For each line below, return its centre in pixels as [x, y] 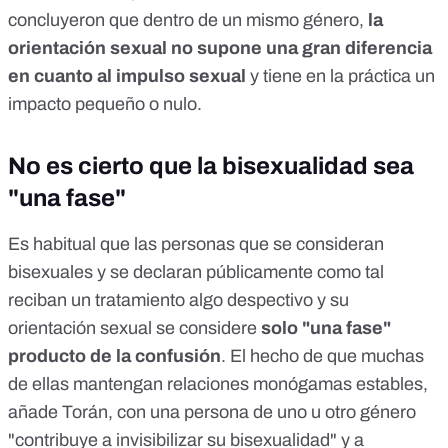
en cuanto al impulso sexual [127, 76]
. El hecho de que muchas [322, 356]
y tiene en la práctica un [340, 76]
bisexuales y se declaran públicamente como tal [196, 272]
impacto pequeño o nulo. [105, 104]
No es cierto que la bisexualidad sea [211, 166]
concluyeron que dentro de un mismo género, [188, 20]
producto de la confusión [114, 356]
